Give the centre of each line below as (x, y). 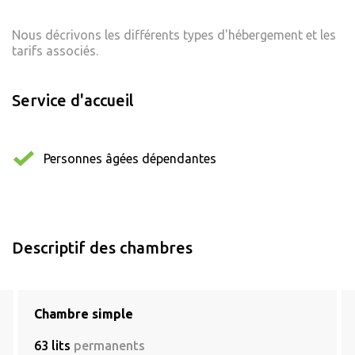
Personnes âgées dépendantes (130, 159)
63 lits (54, 346)
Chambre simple (84, 314)
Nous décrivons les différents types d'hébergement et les (174, 35)
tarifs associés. (55, 51)
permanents (109, 346)
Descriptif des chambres (102, 248)
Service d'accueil (73, 101)
